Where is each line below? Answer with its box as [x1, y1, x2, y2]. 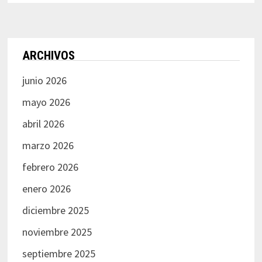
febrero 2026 [22, 160, 78, 174]
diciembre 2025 [22, 203, 89, 217]
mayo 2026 [22, 95, 70, 109]
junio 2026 [22, 73, 67, 87]
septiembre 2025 [22, 246, 95, 260]
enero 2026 [22, 181, 71, 195]
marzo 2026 [22, 138, 74, 152]
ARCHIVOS [22, 48, 75, 63]
